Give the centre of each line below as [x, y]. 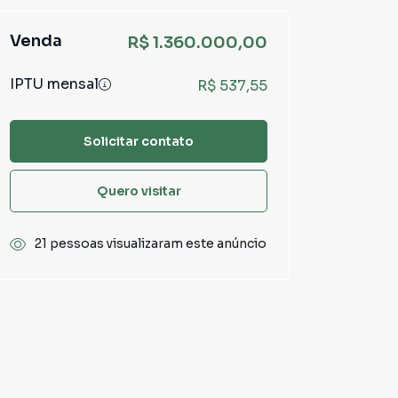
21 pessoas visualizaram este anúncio [151, 243]
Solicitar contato [139, 141]
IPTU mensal [54, 84]
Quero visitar [139, 191]
